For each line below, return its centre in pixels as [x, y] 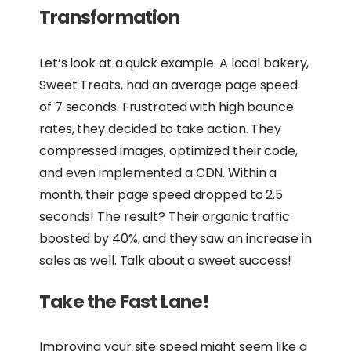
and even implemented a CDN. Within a [158, 172]
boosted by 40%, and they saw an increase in [175, 238]
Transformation [109, 18]
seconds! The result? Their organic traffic [165, 216]
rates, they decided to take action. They [160, 128]
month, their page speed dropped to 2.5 [161, 194]
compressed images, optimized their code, [168, 150]
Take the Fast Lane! [124, 301]
